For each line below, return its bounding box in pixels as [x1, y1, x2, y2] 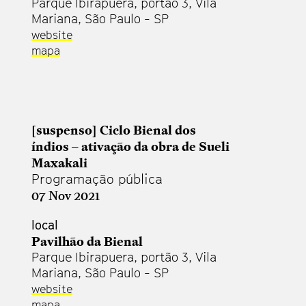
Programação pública [31, 171, 163, 186]
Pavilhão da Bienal [31, 232, 143, 250]
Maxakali [31, 153, 87, 171]
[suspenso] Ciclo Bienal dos [31, 120, 196, 139]
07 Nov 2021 [31, 186, 100, 204]
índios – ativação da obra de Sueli [31, 137, 229, 155]
